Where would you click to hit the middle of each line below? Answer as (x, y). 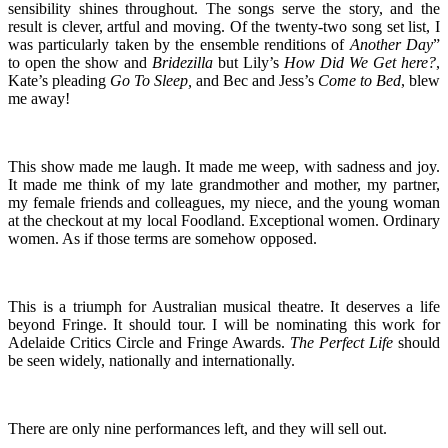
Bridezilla (182, 62)
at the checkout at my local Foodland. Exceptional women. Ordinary (224, 220)
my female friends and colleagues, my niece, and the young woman (224, 202)
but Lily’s (248, 62)
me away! (39, 98)
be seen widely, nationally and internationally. (151, 360)
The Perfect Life (341, 342)
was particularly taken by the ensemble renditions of (179, 44)
